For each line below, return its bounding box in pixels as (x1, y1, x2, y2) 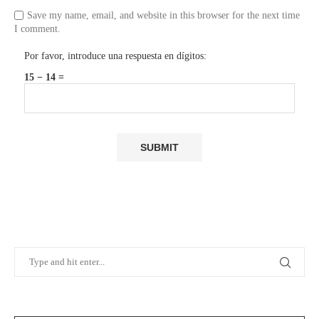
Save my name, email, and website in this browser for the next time (27, 10, 300, 21)
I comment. (14, 23, 61, 35)
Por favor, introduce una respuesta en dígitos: (24, 51, 206, 62)
